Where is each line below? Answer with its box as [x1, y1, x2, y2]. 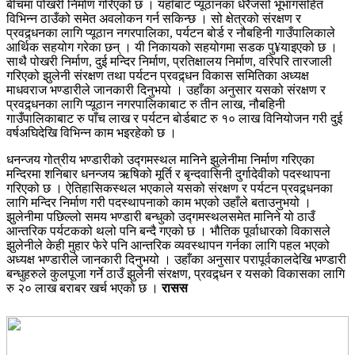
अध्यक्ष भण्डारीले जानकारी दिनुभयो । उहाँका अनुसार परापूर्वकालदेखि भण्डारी [6, 252, 346, 266]
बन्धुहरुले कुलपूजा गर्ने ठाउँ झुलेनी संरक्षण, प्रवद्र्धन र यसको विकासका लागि [6, 266, 345, 281]
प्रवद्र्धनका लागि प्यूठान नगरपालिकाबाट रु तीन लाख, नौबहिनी [6, 97, 285, 111]
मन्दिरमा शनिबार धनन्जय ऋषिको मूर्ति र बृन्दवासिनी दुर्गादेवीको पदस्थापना [6, 166, 330, 181]
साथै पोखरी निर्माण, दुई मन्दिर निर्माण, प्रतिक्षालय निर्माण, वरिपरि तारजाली [6, 54, 332, 68]
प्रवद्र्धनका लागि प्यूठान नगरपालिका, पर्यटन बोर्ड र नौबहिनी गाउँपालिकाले [6, 25, 335, 40]
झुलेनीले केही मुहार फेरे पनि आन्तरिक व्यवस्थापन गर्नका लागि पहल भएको [6, 238, 330, 252]
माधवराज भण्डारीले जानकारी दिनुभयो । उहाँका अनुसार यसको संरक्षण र [6, 82, 326, 97]
